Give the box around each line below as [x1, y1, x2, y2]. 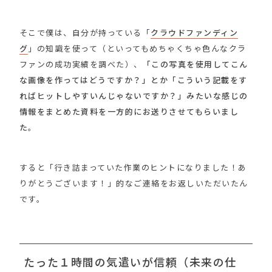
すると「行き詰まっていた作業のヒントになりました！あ [19, 161, 247, 173]
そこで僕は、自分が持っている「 [19, 26, 151, 38]
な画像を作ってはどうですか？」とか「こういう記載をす [19, 73, 248, 86]
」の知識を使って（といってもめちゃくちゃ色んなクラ [28, 42, 246, 54]
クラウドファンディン [151, 26, 239, 38]
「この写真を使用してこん [142, 58, 248, 70]
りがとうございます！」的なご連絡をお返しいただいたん [19, 177, 248, 189]
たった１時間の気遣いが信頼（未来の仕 [23, 253, 237, 270]
